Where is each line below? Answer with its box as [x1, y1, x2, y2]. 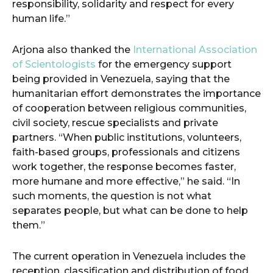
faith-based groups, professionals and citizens [12, 146, 240, 158]
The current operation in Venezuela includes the [12, 250, 246, 262]
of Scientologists [12, 58, 96, 70]
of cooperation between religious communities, [12, 102, 246, 114]
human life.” [12, 13, 70, 24]
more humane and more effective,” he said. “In [12, 175, 240, 187]
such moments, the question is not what [12, 190, 211, 202]
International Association [133, 44, 257, 55]
